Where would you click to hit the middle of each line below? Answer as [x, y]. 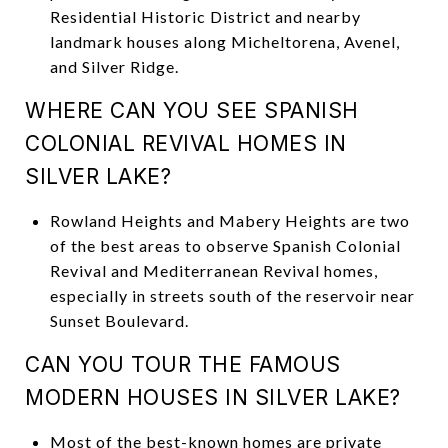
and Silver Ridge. [114, 66]
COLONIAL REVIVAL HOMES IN [186, 143]
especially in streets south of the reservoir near [232, 295]
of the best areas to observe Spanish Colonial [225, 245]
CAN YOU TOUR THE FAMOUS [183, 364]
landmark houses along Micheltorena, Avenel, [224, 41]
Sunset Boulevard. [119, 320]
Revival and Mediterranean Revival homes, [213, 270]
